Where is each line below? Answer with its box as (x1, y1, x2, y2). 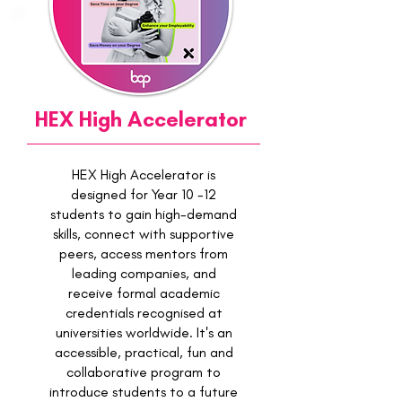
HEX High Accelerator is (72, 166, 215, 183)
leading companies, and (71, 265, 216, 282)
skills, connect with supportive (53, 225, 234, 242)
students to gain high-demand (50, 205, 237, 223)
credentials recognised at (65, 304, 223, 321)
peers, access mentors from (59, 245, 228, 262)
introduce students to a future (49, 383, 238, 400)
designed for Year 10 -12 (71, 186, 216, 203)
